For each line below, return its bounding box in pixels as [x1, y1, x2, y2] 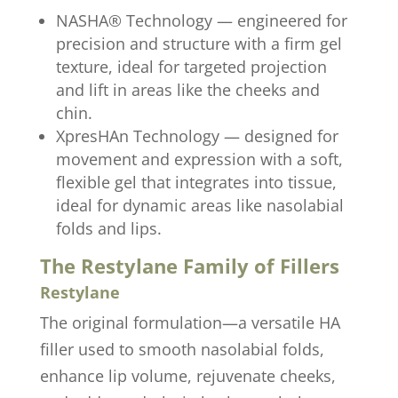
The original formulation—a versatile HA [39, 311, 340, 333]
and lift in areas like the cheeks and [55, 78, 320, 100]
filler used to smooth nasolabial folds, [39, 338, 324, 360]
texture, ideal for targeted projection [55, 55, 327, 77]
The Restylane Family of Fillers [39, 251, 339, 279]
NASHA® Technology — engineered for [55, 9, 347, 31]
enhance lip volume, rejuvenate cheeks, [39, 364, 336, 386]
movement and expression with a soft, [55, 147, 343, 170]
